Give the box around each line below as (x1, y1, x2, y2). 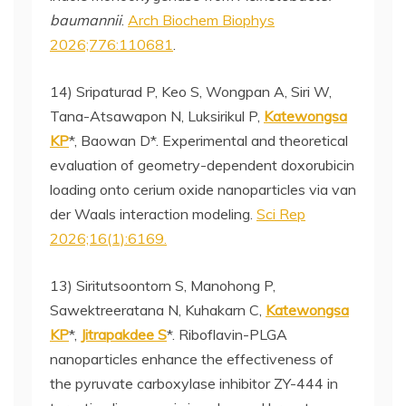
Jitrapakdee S (81, 325, 167, 343)
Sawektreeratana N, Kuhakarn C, (50, 301, 266, 319)
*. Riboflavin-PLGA (167, 325, 287, 343)
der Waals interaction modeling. (50, 205, 256, 223)
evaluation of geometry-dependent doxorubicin (50, 156, 354, 174)
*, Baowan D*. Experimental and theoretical (69, 131, 348, 150)
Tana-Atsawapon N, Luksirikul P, (50, 107, 264, 125)
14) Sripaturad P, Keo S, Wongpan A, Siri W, (50, 82, 332, 101)
